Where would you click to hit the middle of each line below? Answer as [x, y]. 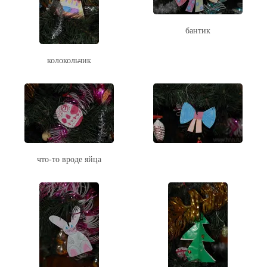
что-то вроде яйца [69, 159]
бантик [198, 30]
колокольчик [69, 60]
